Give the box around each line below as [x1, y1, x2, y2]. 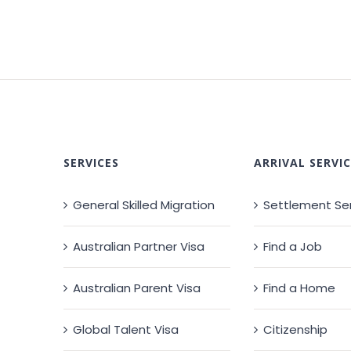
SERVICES [63, 155, 120, 170]
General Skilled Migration [73, 197, 215, 213]
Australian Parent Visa [73, 280, 201, 296]
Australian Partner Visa [73, 238, 205, 255]
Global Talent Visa [73, 321, 179, 338]
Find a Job [262, 238, 322, 255]
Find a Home [262, 280, 335, 296]
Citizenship [262, 321, 327, 338]
